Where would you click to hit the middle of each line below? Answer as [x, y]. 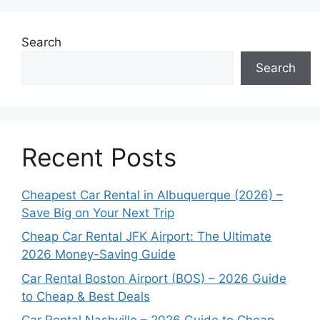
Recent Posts [99, 157]
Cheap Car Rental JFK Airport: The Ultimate [146, 237]
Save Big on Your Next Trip [98, 212]
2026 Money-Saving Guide [99, 255]
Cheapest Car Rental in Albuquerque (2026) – [152, 195]
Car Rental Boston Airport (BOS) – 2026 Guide [154, 278]
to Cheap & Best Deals [86, 296]
